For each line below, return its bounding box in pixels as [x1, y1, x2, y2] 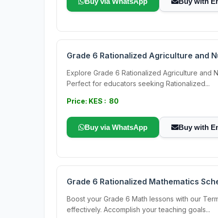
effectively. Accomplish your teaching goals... [67, 205, 210, 214]
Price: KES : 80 [67, 97, 119, 105]
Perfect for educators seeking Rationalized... [67, 79, 210, 88]
